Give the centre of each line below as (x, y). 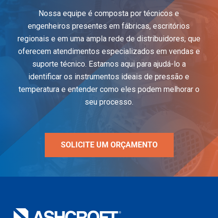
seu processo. (109, 102)
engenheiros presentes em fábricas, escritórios (109, 26)
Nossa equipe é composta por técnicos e (109, 13)
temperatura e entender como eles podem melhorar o (109, 89)
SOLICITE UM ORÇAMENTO (109, 145)
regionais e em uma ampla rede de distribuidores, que (109, 38)
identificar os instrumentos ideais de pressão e (109, 76)
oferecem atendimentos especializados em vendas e (109, 51)
